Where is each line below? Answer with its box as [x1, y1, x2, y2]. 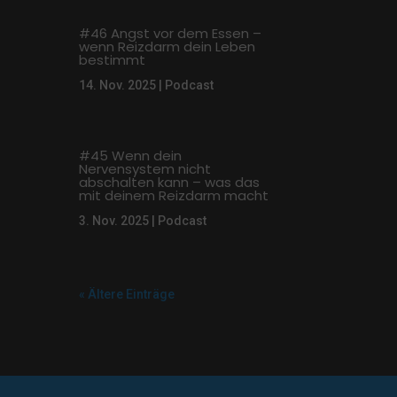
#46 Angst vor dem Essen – [79, 23, 262, 43]
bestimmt [79, 50, 146, 69]
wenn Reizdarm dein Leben [79, 36, 256, 56]
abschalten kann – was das [79, 172, 261, 191]
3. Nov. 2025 [79, 213, 150, 228]
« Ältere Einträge [79, 286, 175, 301]
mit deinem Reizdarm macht [79, 185, 269, 205]
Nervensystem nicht [79, 159, 212, 178]
